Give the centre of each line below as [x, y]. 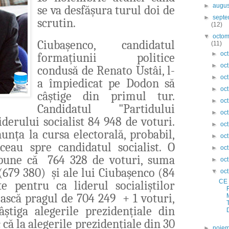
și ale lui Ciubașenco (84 [113, 173]
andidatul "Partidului [109, 109]
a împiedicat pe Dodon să [106, 83]
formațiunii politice [106, 58]
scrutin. [58, 23]
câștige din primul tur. [106, 96]
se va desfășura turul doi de [106, 10]
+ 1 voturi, [149, 198]
